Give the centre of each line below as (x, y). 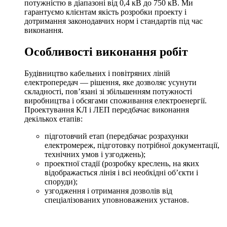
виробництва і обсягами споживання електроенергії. (116, 100)
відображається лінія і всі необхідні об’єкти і (121, 172)
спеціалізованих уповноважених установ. (117, 200)
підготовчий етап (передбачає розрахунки (117, 136)
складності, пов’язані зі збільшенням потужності (108, 91)
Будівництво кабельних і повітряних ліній (97, 73)
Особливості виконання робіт (106, 51)
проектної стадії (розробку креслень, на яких (122, 163)
